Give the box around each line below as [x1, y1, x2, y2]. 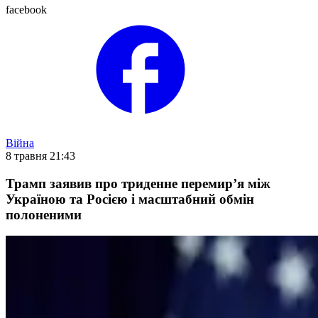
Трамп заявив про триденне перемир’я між [6, 175, 270, 191]
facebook [6, 4, 47, 16]
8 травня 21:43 [6, 150, 75, 162]
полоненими [6, 207, 82, 222]
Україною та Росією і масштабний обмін [6, 191, 254, 207]
